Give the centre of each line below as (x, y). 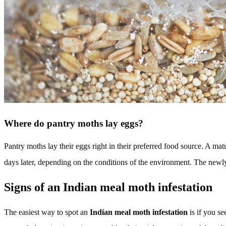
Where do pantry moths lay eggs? (74, 123)
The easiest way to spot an (47, 212)
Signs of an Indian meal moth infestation (108, 187)
